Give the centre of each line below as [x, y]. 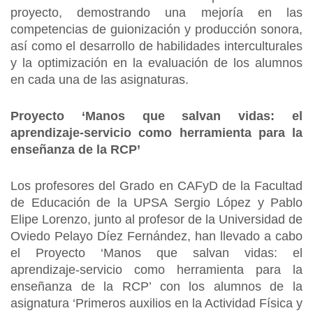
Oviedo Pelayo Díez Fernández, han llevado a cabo [156, 236]
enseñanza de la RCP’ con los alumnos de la [156, 286]
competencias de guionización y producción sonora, [156, 29]
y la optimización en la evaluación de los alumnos [156, 63]
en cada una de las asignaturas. [100, 80]
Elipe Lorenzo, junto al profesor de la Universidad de [156, 219]
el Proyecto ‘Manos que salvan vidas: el [156, 253]
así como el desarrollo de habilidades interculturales [156, 46]
